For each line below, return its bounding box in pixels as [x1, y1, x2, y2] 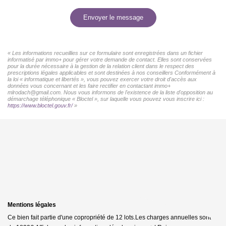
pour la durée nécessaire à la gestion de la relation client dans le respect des [8, 63, 194, 69]
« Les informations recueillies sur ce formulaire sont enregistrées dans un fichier [8, 49, 203, 56]
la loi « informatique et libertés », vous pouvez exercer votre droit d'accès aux [8, 76, 197, 82]
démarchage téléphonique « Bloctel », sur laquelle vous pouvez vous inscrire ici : [8, 95, 204, 102]
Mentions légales [8, 201, 56, 208]
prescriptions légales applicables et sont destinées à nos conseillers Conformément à [8, 69, 215, 76]
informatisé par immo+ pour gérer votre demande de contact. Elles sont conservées [8, 56, 212, 63]
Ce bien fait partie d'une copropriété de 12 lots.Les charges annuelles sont [8, 213, 211, 221]
